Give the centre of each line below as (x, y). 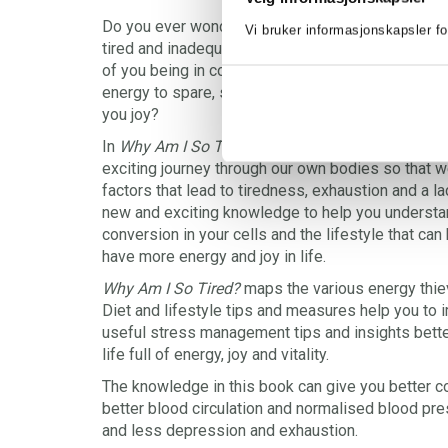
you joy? (130, 114)
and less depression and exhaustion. (230, 430)
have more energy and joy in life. (214, 256)
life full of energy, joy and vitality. (215, 354)
